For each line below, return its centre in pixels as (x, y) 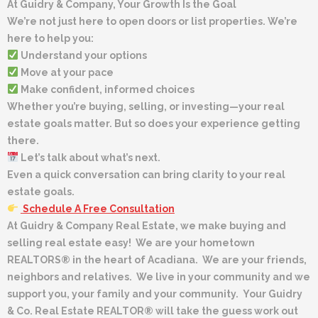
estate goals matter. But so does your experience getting (154, 123)
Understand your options (82, 55)
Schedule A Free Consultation (98, 208)
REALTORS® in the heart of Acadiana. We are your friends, (157, 259)
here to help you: (50, 38)
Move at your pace (66, 72)
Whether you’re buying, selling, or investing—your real (146, 106)
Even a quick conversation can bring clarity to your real (146, 174)
